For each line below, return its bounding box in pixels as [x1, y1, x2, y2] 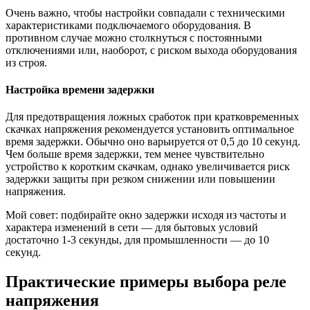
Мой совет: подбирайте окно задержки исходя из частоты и [6, 209, 286, 221]
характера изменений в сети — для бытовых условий [6, 221, 258, 234]
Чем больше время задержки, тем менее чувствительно [6, 148, 264, 161]
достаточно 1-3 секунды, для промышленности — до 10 [6, 234, 269, 246]
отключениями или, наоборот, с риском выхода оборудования [6, 44, 297, 56]
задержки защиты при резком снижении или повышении [6, 173, 275, 185]
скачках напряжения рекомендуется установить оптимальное [6, 123, 294, 136]
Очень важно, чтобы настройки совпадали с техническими [6, 6, 285, 19]
